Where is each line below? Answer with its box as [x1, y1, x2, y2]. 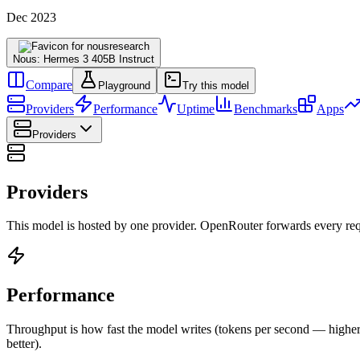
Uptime [177, 101, 215, 116]
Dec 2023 [6, 10, 56, 24]
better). [6, 337, 42, 351]
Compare [26, 77, 72, 92]
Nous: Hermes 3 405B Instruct [13, 52, 154, 65]
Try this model [182, 79, 249, 92]
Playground [98, 79, 150, 92]
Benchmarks [234, 101, 297, 116]
